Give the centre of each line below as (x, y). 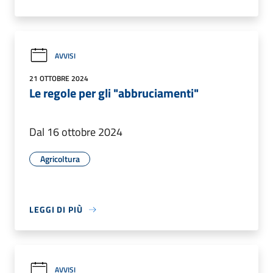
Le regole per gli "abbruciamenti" (114, 93)
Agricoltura (60, 159)
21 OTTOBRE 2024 (59, 79)
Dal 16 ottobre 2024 (76, 132)
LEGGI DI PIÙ (56, 210)
